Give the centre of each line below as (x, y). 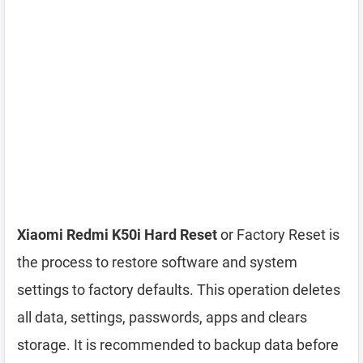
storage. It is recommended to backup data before (178, 345)
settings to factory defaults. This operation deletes (179, 290)
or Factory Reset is (278, 235)
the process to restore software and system (157, 262)
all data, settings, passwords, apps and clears (162, 317)
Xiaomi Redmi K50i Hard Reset (117, 235)
